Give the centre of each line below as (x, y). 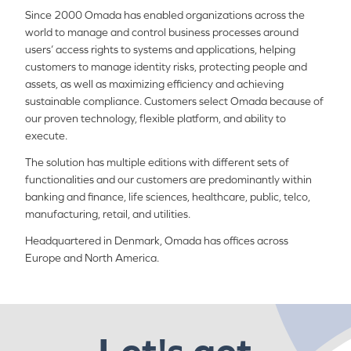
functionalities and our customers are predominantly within (168, 179)
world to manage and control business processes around (162, 32)
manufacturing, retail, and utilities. (108, 214)
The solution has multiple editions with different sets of (157, 162)
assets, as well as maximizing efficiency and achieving (154, 84)
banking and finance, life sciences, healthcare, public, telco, (168, 197)
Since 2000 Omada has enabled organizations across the (165, 15)
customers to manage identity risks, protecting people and (166, 67)
